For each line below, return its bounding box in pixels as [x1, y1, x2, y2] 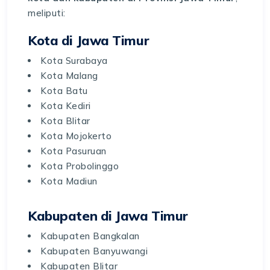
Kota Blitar [40, 115, 90, 127]
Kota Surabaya [40, 54, 108, 66]
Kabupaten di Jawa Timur [28, 207, 188, 224]
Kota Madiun [40, 175, 98, 187]
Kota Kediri [40, 99, 91, 111]
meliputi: [28, 7, 66, 19]
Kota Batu [40, 84, 88, 96]
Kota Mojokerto [40, 130, 111, 142]
